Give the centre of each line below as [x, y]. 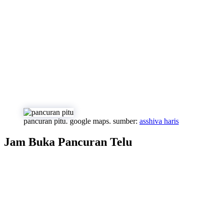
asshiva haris [159, 121]
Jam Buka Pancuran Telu [68, 142]
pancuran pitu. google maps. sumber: [82, 121]
